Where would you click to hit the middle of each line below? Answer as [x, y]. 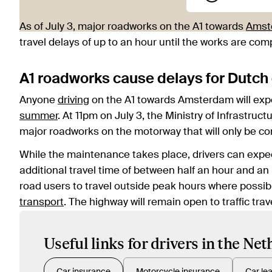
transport [42, 203]
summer [39, 117]
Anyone [39, 101]
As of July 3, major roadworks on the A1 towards [133, 27]
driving [73, 101]
